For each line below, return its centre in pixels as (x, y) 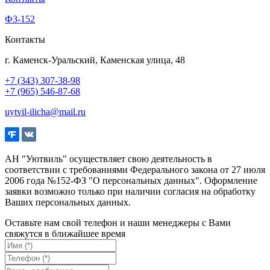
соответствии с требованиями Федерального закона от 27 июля (135, 170)
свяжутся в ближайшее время (65, 234)
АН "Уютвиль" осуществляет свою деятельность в (108, 159)
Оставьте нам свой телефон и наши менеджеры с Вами (118, 223)
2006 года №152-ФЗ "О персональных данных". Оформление (131, 181)
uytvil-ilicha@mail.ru (45, 112)
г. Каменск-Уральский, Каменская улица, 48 (95, 60)
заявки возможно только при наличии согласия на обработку (130, 192)
